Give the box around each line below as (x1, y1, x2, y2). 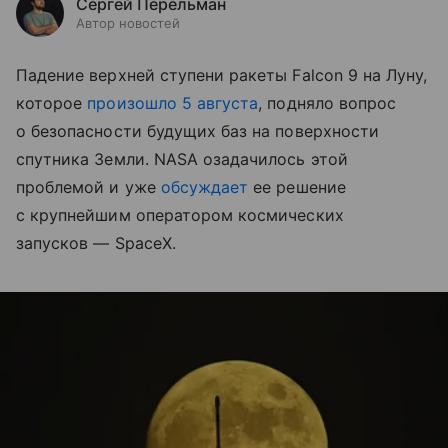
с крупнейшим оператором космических (16, 204, 344, 225)
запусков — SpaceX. (16, 232, 176, 253)
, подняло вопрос (258, 92, 397, 113)
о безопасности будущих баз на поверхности (16, 120, 379, 141)
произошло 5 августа (87, 92, 259, 113)
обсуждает (160, 176, 249, 197)
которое (16, 92, 88, 113)
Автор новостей (76, 14, 180, 31)
